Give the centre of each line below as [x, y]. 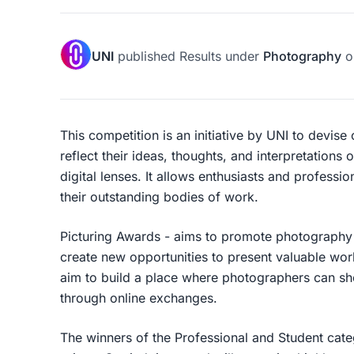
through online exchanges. [141, 298]
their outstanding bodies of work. [159, 197]
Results [200, 56]
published [147, 56]
